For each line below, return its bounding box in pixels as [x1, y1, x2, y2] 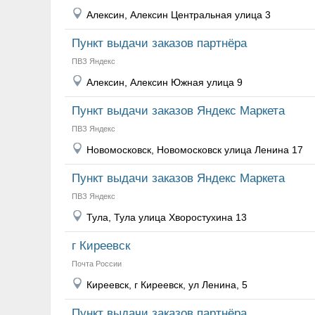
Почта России [72, 259, 122, 268]
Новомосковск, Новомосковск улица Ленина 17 [86, 144, 303, 155]
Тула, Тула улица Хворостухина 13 [86, 212, 247, 223]
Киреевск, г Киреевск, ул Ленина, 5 [86, 279, 247, 290]
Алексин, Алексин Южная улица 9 [86, 77, 243, 88]
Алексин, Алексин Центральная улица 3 [86, 9, 271, 20]
